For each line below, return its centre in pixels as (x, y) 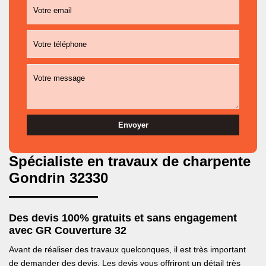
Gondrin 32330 (58, 178)
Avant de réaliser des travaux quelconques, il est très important (127, 249)
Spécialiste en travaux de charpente (130, 161)
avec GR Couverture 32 (68, 230)
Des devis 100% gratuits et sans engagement (123, 218)
